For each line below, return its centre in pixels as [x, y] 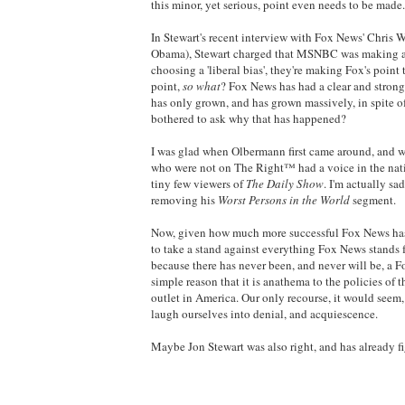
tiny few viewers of [198, 183]
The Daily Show [285, 183]
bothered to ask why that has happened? [249, 118]
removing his [184, 199]
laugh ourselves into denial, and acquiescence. [264, 313]
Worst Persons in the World [284, 199]
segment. [373, 199]
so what [202, 85]
